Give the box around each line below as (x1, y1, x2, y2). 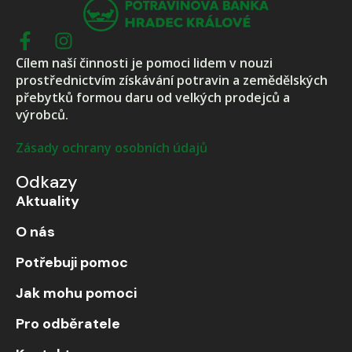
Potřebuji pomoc (16, 252, 128, 272)
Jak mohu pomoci (16, 283, 137, 302)
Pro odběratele (16, 313, 120, 333)
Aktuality (16, 191, 79, 211)
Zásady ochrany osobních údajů (16, 138, 207, 156)
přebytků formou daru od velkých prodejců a (16, 88, 290, 106)
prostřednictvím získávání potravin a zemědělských (16, 71, 328, 89)
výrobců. (16, 105, 68, 123)
